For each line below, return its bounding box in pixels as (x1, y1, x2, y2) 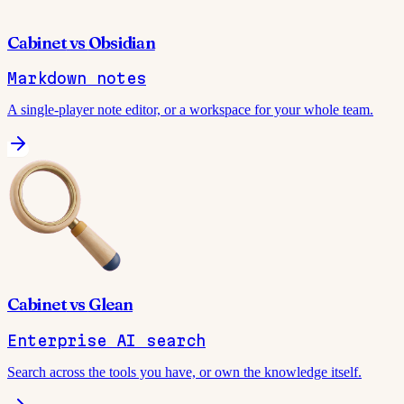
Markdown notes (7, 69, 146, 87)
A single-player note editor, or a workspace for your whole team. (7, 102, 373, 118)
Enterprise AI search (7, 331, 206, 349)
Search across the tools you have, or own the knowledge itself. (7, 363, 362, 380)
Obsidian (87, 32, 155, 53)
